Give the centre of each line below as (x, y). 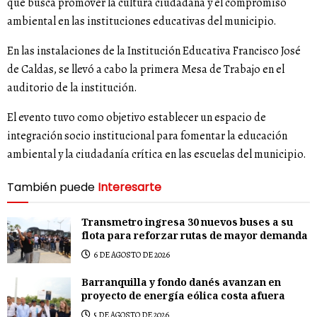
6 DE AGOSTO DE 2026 (131, 255)
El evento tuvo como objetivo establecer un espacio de (137, 118)
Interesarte (129, 188)
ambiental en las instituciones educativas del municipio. (142, 22)
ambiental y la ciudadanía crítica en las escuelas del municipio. (157, 155)
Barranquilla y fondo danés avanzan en (181, 283)
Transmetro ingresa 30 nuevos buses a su (187, 224)
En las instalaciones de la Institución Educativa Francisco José (154, 51)
